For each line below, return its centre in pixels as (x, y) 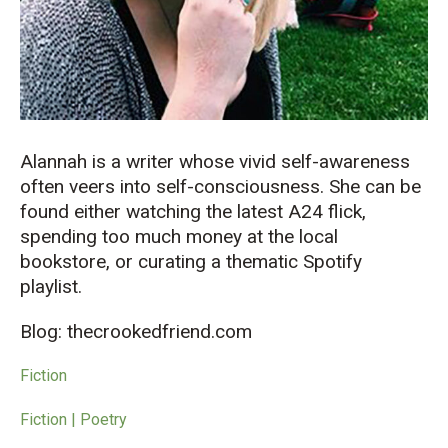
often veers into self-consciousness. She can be (220, 187)
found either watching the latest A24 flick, (193, 212)
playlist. (51, 287)
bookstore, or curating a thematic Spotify (191, 262)
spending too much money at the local (179, 237)
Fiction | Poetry (73, 420)
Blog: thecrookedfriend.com (136, 332)
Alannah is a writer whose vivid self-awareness (215, 162)
